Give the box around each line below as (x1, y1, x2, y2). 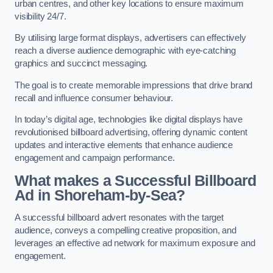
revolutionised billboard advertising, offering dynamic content (15, 127, 247, 138)
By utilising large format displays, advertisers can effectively (15, 33, 246, 43)
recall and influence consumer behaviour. (15, 93, 176, 103)
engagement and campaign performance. (15, 153, 175, 163)
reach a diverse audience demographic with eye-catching (15, 46, 236, 56)
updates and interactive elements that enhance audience (15, 140, 233, 151)
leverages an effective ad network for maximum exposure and (15, 238, 255, 249)
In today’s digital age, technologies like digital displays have (15, 115, 243, 125)
